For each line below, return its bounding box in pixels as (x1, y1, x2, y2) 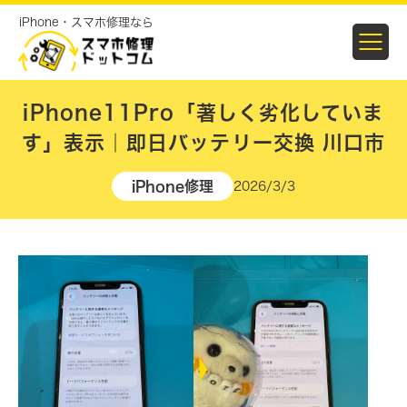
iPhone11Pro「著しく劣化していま (23, 102, 384, 123)
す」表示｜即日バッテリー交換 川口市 (21, 132, 386, 153)
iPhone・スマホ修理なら (19, 16, 154, 28)
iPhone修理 (132, 178, 213, 194)
